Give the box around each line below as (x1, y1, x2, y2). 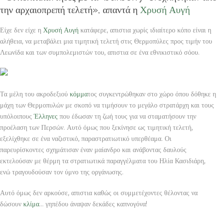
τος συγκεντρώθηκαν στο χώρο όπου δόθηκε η (88, 89, 216, 98)
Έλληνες (34, 111, 58, 121)
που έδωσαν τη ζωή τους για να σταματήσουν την (58, 111, 196, 121)
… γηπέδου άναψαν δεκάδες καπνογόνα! (39, 199, 147, 208)
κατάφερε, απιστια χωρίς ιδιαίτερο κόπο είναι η (78, 25, 211, 34)
